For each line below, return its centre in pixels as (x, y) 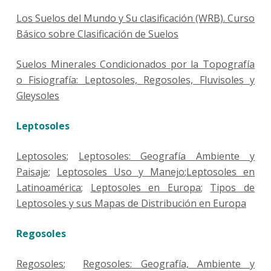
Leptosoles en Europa (145, 188)
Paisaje (32, 172)
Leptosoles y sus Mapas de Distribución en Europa (131, 204)
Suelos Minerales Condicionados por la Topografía (135, 64)
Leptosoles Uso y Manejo (121, 172)
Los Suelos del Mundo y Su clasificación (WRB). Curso (135, 18)
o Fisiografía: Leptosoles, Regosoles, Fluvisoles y (135, 80)
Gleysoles (38, 96)
